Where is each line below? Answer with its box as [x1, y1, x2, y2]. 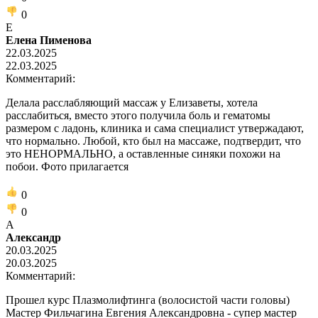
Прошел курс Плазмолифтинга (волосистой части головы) [6, 293, 290, 306]
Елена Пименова [6, 33, 92, 46]
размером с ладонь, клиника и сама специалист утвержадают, [6, 121, 304, 134]
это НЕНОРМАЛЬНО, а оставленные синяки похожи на [6, 147, 280, 160]
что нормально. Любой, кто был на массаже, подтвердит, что [6, 134, 301, 147]
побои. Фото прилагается [6, 160, 128, 172]
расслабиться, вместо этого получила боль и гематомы [6, 109, 270, 121]
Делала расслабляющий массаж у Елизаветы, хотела [6, 96, 258, 109]
